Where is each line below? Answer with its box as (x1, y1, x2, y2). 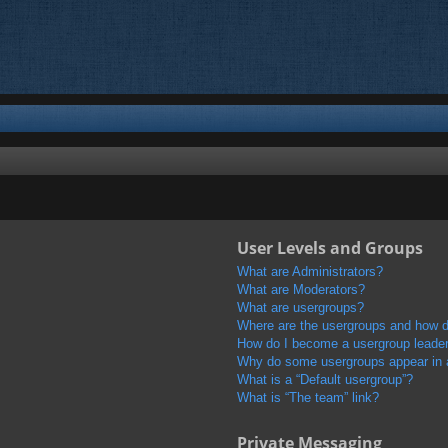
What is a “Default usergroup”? (236, 371, 413, 387)
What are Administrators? (236, 263, 383, 279)
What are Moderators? (236, 281, 365, 297)
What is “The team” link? (236, 389, 379, 405)
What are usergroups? (236, 299, 364, 315)
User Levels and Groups (236, 236, 423, 259)
